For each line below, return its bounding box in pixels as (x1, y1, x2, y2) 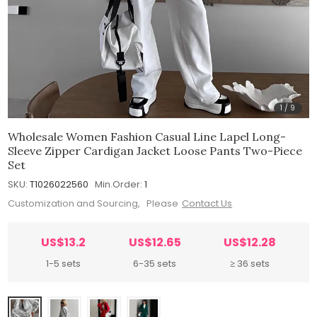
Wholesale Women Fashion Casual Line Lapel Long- (8, 129, 287, 144)
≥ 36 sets (230, 257, 270, 271)
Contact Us (182, 197, 233, 211)
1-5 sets (45, 257, 81, 271)
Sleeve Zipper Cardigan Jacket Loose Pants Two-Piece (8, 143, 303, 158)
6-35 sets (133, 257, 176, 271)
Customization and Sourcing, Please (8, 197, 179, 211)
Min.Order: (95, 177, 143, 191)
